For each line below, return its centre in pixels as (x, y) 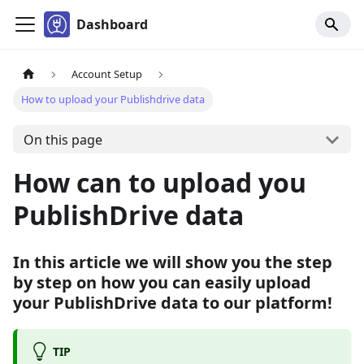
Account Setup (107, 74)
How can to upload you (160, 183)
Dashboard (112, 24)
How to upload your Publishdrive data (113, 100)
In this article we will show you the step (173, 262)
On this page (63, 139)
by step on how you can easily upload (162, 283)
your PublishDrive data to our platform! (173, 303)
